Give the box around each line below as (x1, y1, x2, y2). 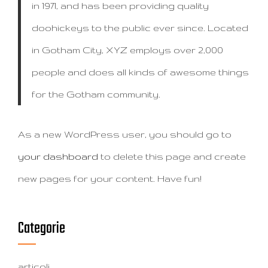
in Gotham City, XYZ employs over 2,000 (31, 44, 223, 55)
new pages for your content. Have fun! (18, 173, 202, 184)
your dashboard (18, 151, 98, 162)
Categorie (18, 216, 65, 240)
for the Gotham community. (31, 89, 160, 99)
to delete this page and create (98, 151, 246, 162)
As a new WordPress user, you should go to (18, 129, 232, 139)
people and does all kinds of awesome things (31, 66, 249, 77)
